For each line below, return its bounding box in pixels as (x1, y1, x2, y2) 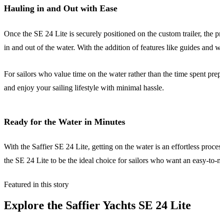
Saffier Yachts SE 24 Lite (66, 198, 191, 212)
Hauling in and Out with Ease (4, 3, 117, 14)
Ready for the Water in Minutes (4, 116, 125, 127)
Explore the (4, 198, 63, 212)
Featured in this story (4, 180, 69, 189)
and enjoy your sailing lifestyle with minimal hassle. (4, 83, 164, 92)
